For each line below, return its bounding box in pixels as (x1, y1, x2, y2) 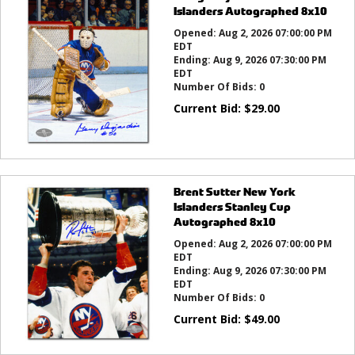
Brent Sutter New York (173, 184, 296, 200)
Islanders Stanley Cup (173, 199, 291, 215)
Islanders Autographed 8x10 (173, 3, 327, 19)
